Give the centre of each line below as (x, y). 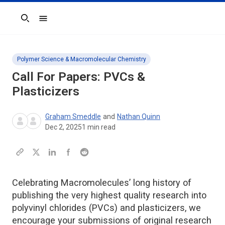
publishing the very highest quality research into (109, 195)
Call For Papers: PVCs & (79, 76)
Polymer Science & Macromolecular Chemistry (82, 59)
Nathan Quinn (139, 116)
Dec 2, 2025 (64, 127)
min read (101, 127)
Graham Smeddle (73, 116)
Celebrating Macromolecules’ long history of (102, 182)
